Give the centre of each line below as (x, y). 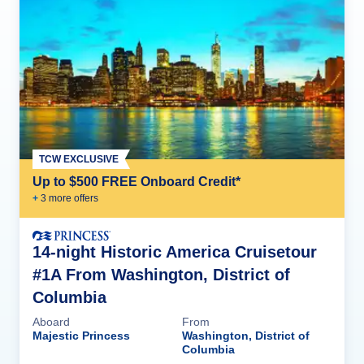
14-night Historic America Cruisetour (175, 251)
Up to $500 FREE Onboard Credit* (136, 182)
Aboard (51, 321)
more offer (70, 199)
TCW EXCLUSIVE (79, 160)
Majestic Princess (81, 335)
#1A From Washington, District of (161, 274)
